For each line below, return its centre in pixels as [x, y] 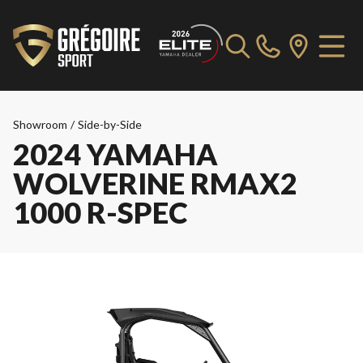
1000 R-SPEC [100, 212]
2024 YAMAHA [115, 154]
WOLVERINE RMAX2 [155, 183]
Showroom [40, 124]
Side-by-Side [110, 124]
